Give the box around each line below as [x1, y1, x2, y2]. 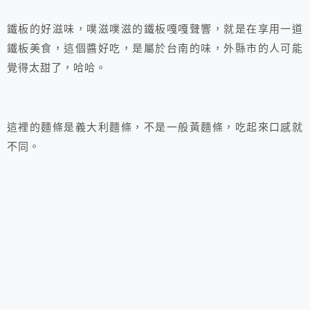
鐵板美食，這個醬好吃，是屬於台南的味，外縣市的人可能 [7, 43, 303, 55]
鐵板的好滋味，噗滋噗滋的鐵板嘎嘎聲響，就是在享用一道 [7, 24, 303, 35]
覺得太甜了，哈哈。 [7, 62, 107, 74]
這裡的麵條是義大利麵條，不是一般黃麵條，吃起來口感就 [7, 122, 303, 134]
